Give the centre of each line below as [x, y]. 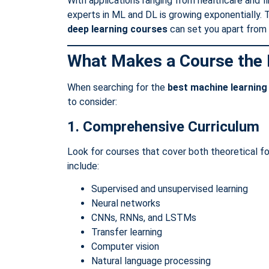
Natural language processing [151, 261]
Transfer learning [127, 232]
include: [83, 166]
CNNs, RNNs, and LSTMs [144, 217]
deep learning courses [117, 29]
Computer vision [125, 246]
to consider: [92, 102]
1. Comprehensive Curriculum [163, 126]
